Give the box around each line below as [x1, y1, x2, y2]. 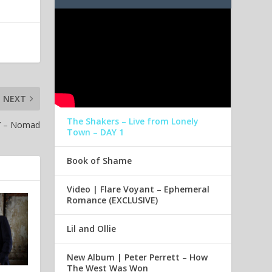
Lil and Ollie [67, 223, 117, 235]
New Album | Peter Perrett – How [67, 251, 208, 263]
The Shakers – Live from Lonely [67, 115, 199, 127]
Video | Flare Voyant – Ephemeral [67, 183, 210, 195]
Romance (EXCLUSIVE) [67, 194, 158, 206]
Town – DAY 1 [67, 126, 124, 138]
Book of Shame [67, 155, 132, 167]
